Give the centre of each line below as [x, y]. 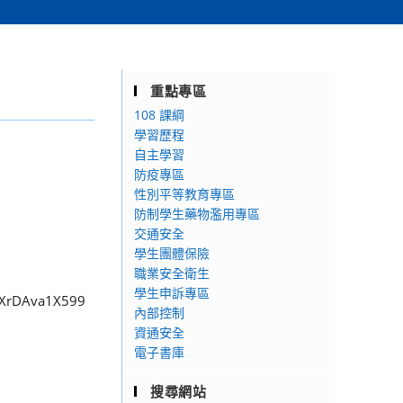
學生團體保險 [172, 253]
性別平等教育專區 [184, 194]
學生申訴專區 [172, 293]
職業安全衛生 [172, 273]
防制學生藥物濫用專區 [197, 214]
